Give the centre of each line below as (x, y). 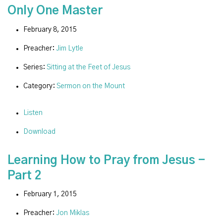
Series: (35, 67)
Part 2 (25, 176)
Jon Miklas (73, 213)
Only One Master (55, 11)
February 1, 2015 (50, 194)
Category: (40, 86)
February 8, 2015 (50, 29)
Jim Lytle (70, 48)
